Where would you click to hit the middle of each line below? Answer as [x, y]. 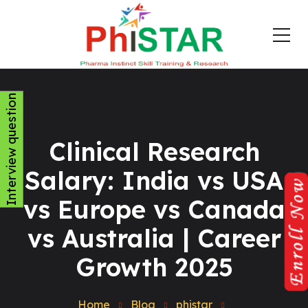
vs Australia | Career [154, 238]
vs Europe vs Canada [154, 209]
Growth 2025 [154, 267]
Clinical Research [154, 152]
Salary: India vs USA [154, 180]
